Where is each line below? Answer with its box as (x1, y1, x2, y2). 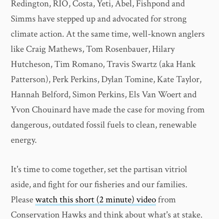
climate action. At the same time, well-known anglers (11, 28, 205, 41)
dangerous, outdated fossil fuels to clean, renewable (11, 119, 197, 131)
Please (11, 193, 36, 206)
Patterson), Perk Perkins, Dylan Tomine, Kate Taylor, (11, 73, 202, 86)
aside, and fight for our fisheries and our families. (11, 178, 188, 191)
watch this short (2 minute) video (35, 193, 156, 206)
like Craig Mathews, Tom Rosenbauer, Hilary (11, 43, 175, 56)
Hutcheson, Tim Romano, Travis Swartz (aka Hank (11, 58, 196, 71)
